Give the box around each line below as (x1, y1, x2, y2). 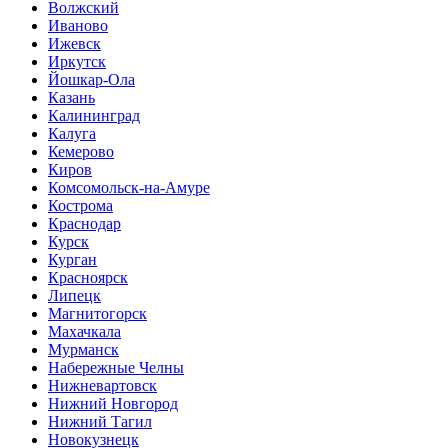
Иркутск (48, 52, 106, 70)
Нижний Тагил (48, 412, 152, 430)
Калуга (48, 124, 96, 142)
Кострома (48, 196, 113, 214)
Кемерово (48, 142, 114, 160)
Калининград (48, 106, 140, 124)
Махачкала (48, 322, 121, 340)
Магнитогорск (48, 304, 147, 322)
